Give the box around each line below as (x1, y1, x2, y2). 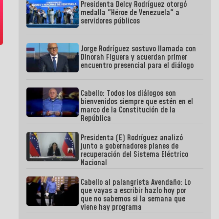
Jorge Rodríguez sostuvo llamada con (81, 44, 197, 55)
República (81, 113, 111, 124)
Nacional (81, 157, 108, 169)
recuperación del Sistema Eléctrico (81, 149, 189, 160)
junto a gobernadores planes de (81, 141, 179, 152)
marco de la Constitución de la (81, 105, 176, 116)
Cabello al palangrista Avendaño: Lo (81, 177, 191, 188)
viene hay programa (81, 202, 142, 213)
